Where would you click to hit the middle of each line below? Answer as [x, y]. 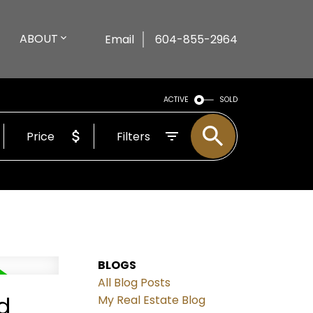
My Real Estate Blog [152, 300]
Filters [134, 136]
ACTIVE [176, 100]
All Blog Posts [134, 283]
